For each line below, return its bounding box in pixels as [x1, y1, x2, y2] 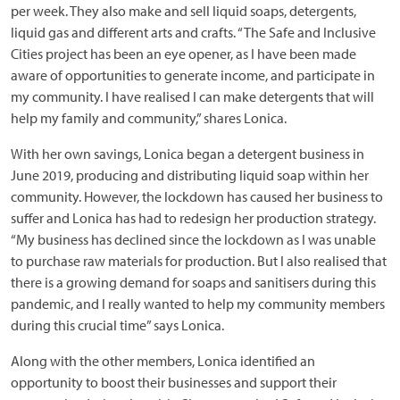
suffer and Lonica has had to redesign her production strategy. [11, 209, 376, 227]
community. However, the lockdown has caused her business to [11, 187, 383, 205]
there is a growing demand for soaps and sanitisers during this [11, 273, 376, 291]
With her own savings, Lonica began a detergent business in [11, 145, 364, 162]
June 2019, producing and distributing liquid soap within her [11, 166, 369, 184]
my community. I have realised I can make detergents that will [11, 87, 374, 105]
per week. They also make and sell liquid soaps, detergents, [11, 2, 356, 20]
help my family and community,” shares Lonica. [11, 109, 287, 127]
